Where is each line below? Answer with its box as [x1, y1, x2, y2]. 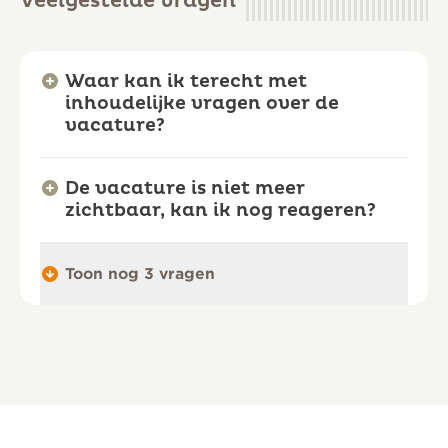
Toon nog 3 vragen [65, 265, 215, 284]
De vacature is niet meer [65, 177, 305, 201]
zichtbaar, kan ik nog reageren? [65, 199, 376, 223]
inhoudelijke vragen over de [65, 92, 339, 116]
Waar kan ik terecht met [65, 70, 307, 94]
